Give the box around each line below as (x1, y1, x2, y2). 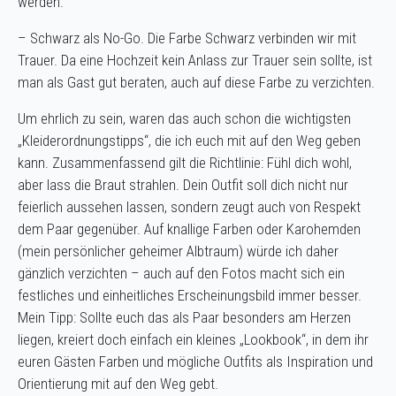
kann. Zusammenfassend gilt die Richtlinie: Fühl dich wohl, (18, 154, 352, 172)
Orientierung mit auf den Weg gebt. (18, 375, 218, 393)
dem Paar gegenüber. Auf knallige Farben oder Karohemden (18, 220, 361, 239)
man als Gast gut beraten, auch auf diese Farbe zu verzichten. (18, 73, 375, 92)
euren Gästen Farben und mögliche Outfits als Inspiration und (18, 353, 373, 371)
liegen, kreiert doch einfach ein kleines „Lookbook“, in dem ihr (18, 331, 369, 349)
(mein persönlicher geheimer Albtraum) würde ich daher (18, 242, 339, 261)
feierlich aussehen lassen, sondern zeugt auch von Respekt (18, 198, 361, 217)
